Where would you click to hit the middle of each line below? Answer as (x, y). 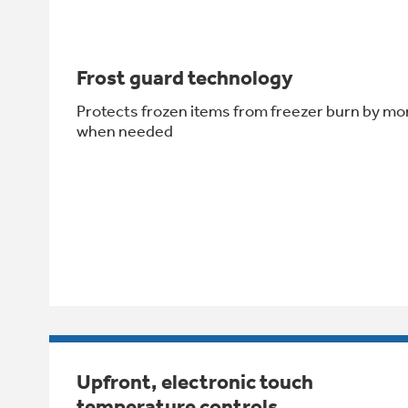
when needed (125, 131)
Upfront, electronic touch (195, 382)
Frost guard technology (185, 77)
